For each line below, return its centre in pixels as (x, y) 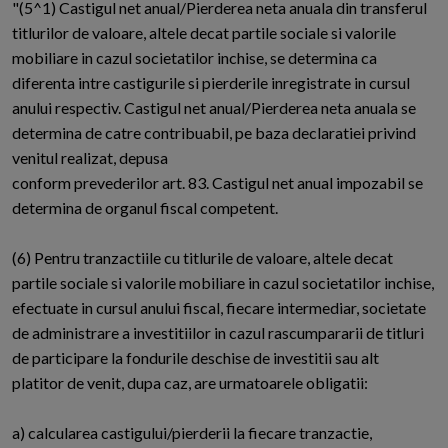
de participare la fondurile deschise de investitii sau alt (195, 358)
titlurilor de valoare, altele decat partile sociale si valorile (204, 33)
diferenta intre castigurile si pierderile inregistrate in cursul (211, 83)
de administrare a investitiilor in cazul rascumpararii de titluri (218, 333)
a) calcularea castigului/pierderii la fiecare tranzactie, (192, 433)
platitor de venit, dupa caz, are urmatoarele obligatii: (190, 383)
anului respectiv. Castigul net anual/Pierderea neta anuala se (214, 108)
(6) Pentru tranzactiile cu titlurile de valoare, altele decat (202, 258)
